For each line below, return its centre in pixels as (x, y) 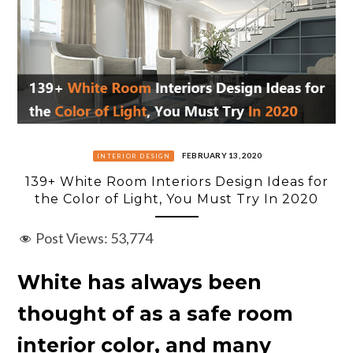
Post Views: (71, 238)
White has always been (139, 282)
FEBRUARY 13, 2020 (221, 155)
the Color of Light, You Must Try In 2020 (176, 199)
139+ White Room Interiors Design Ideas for (176, 181)
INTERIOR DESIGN (134, 156)
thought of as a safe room (155, 314)
